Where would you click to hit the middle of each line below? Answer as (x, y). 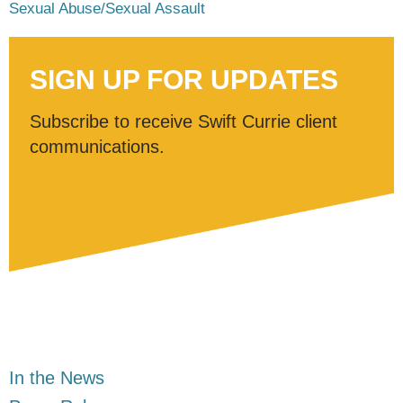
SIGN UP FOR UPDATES (184, 79)
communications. (97, 146)
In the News (57, 377)
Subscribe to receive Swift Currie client (184, 121)
